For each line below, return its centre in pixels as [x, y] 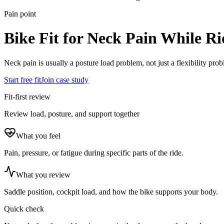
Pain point [20, 14]
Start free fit [22, 79]
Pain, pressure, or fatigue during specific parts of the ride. [94, 152]
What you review [43, 174]
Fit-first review [27, 96]
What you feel [38, 135]
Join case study [65, 79]
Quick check [24, 208]
